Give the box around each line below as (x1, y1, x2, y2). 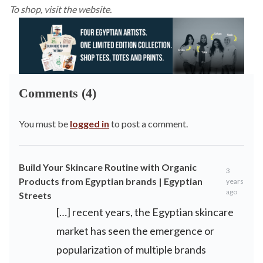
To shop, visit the (9, 4, 78, 15)
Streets (19, 190, 52, 201)
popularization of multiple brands (56, 243, 206, 256)
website (78, 4, 110, 15)
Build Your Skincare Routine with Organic (19, 161, 197, 173)
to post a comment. (109, 118, 188, 129)
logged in (70, 118, 109, 129)
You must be (19, 118, 70, 129)
